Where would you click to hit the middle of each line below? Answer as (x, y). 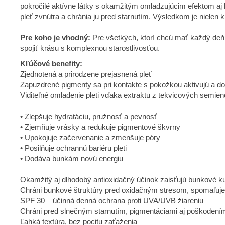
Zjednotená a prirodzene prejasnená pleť (86, 74)
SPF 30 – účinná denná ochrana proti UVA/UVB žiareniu (112, 200)
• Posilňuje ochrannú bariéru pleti (73, 148)
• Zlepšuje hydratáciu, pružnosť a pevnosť (89, 116)
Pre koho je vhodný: (56, 37)
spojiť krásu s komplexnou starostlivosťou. (90, 48)
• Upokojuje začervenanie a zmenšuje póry (90, 137)
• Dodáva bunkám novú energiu (72, 158)
